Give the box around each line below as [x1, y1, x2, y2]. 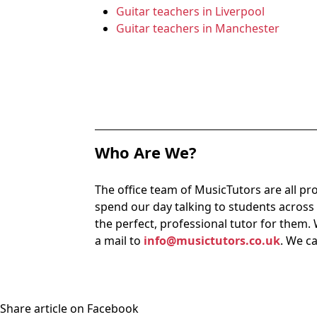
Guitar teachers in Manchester [116, 21, 280, 36]
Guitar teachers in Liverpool [116, 4, 265, 19]
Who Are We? [95, 142, 197, 163]
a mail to [95, 233, 144, 248]
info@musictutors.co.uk [144, 233, 281, 248]
